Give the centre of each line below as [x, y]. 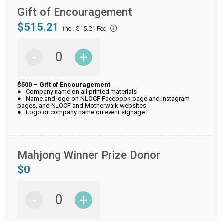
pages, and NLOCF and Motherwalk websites [82, 105]
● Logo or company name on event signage [81, 112]
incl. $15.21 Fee [84, 28]
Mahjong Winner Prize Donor [89, 154]
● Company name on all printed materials [77, 91]
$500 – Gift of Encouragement [64, 84]
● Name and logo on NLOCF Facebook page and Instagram [104, 98]
